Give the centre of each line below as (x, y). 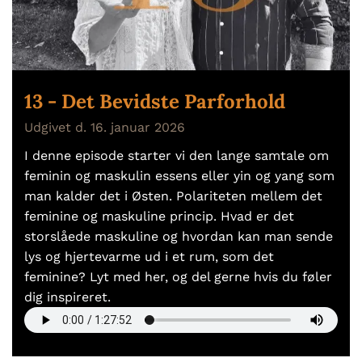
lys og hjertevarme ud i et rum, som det (149, 256)
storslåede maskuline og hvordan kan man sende (179, 236)
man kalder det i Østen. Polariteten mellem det (173, 196)
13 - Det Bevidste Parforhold (155, 101)
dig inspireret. (67, 297)
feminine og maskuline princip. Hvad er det (159, 216)
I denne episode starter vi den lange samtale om (177, 155)
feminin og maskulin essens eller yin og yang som (179, 175)
